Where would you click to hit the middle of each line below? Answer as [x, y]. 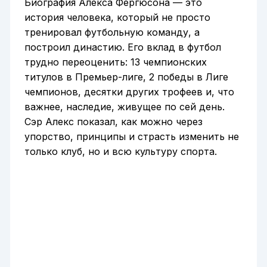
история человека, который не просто [117, 18]
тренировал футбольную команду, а [112, 32]
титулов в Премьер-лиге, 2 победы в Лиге [126, 77]
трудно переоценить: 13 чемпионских [115, 62]
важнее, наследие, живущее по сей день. [124, 107]
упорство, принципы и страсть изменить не [131, 137]
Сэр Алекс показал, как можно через [113, 122]
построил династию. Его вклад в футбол [122, 47]
